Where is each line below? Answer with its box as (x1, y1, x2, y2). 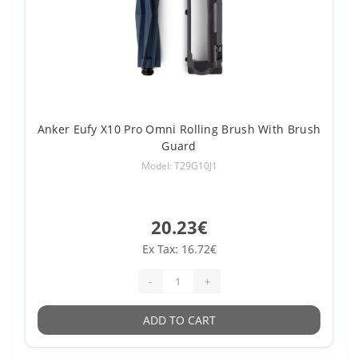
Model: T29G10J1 (141, 159, 217, 173)
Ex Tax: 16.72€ (141, 241, 217, 257)
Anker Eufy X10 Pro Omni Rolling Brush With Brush (37, 121, 321, 137)
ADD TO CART (142, 312, 216, 328)
